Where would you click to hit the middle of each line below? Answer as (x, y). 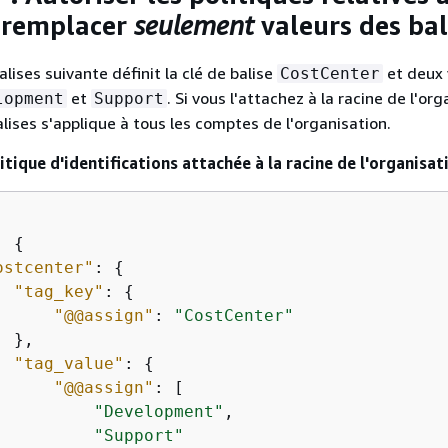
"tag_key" (59, 291)
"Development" (159, 411)
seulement (194, 26)
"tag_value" (69, 363)
